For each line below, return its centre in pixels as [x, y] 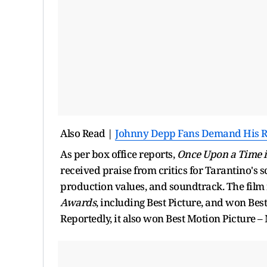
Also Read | [88, 133]
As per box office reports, [119, 154]
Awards [78, 202]
